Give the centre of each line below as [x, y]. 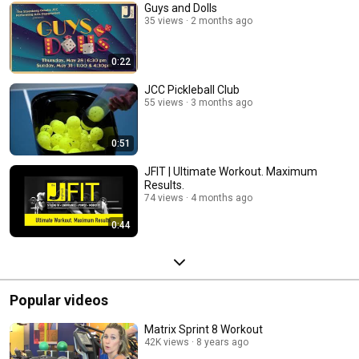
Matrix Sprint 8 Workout [204, 330]
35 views [164, 21]
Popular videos [59, 301]
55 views [164, 103]
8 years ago [222, 343]
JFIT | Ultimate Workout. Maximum [231, 172]
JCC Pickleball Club [192, 90]
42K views [167, 343]
